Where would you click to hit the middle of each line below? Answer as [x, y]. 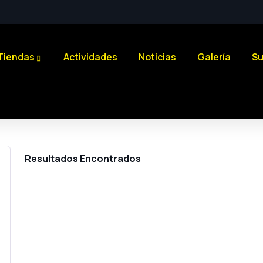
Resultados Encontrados [82, 159]
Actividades [90, 57]
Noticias [157, 57]
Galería [214, 57]
